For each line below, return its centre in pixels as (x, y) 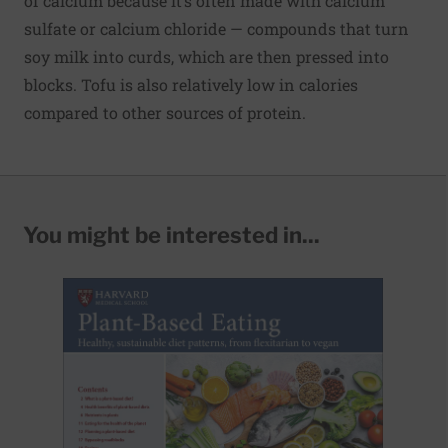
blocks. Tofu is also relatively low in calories (191, 84)
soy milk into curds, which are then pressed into (206, 56)
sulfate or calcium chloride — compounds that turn (216, 28)
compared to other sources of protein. (165, 112)
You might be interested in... (171, 234)
